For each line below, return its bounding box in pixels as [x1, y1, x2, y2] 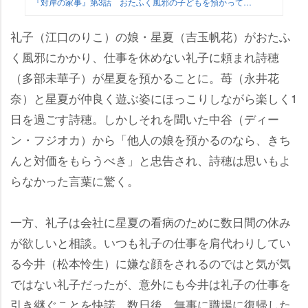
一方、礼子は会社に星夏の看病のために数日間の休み [10, 213, 291, 231]
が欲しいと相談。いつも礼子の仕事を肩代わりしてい [10, 234, 291, 252]
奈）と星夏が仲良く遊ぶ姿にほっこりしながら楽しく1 [10, 89, 297, 107]
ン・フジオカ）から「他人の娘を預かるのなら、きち [10, 131, 291, 148]
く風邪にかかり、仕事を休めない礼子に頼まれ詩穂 [10, 48, 279, 66]
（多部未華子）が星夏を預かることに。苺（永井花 [10, 69, 279, 87]
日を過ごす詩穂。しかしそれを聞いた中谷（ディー [10, 110, 279, 128]
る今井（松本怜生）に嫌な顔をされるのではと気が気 [10, 254, 291, 272]
